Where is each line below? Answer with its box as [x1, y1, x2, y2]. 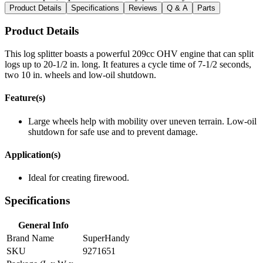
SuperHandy [83, 232, 130, 243]
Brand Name [6, 232, 54, 243]
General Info [18, 220, 69, 230]
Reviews [129, 3, 157, 12]
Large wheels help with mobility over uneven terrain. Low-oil [28, 116, 257, 126]
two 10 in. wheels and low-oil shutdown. [5, 70, 156, 80]
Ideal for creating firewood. [28, 173, 129, 183]
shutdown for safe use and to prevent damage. [28, 126, 198, 137]
